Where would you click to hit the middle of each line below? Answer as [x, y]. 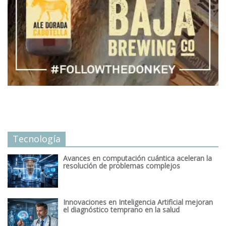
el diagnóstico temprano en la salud [121, 209]
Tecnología [37, 138]
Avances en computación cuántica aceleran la [137, 158]
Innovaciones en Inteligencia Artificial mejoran [138, 202]
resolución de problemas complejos [122, 165]
